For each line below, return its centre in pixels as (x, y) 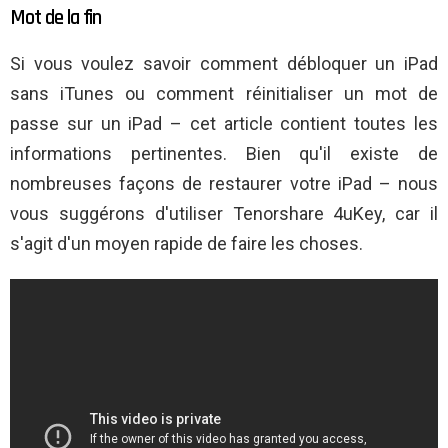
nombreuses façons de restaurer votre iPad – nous (224, 184)
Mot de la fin (56, 18)
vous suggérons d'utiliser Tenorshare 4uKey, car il (224, 214)
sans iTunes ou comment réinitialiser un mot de (224, 94)
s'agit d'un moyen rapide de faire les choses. (186, 244)
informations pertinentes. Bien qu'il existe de (224, 154)
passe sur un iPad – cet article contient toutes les (224, 124)
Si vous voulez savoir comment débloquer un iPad (224, 64)
